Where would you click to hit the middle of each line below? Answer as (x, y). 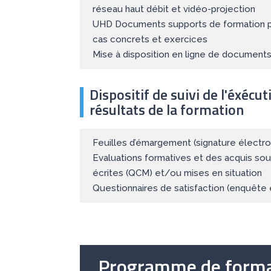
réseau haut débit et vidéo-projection (174, 9)
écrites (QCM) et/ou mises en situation (177, 173)
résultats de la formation (167, 110)
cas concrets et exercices (150, 40)
